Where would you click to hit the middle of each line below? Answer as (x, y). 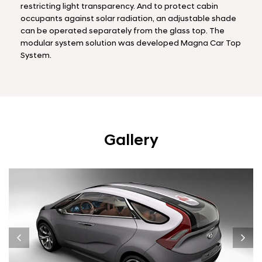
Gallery (131, 141)
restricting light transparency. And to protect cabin (119, 6)
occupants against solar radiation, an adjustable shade (128, 19)
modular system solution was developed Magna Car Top (131, 43)
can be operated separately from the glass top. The (123, 31)
